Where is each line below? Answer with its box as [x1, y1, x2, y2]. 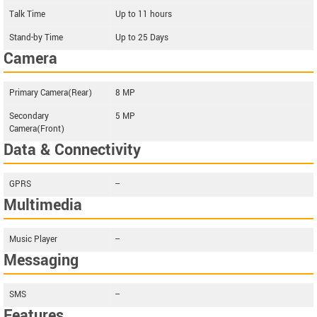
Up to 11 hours [115, 8, 172, 21]
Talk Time [9, 8, 45, 21]
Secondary [9, 110, 49, 122]
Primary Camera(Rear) [9, 86, 92, 99]
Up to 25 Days [115, 31, 168, 44]
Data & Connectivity [4, 138, 141, 161]
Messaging [4, 248, 79, 272]
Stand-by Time [9, 31, 63, 44]
